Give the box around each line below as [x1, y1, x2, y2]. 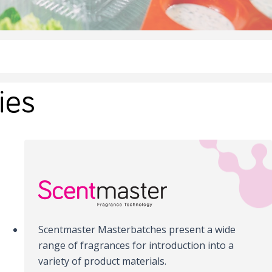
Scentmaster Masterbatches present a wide [38, 223, 236, 237]
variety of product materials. [38, 254, 167, 268]
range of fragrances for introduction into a [38, 239, 234, 253]
